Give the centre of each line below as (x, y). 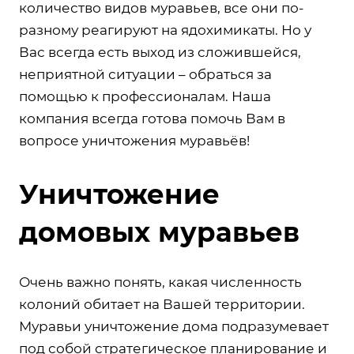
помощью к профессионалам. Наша (145, 96)
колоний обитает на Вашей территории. (162, 304)
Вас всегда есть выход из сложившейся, (160, 52)
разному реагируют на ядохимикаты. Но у (165, 30)
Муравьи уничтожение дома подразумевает (174, 326)
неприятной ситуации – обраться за (145, 74)
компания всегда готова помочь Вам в (152, 118)
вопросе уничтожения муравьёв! (134, 140)
